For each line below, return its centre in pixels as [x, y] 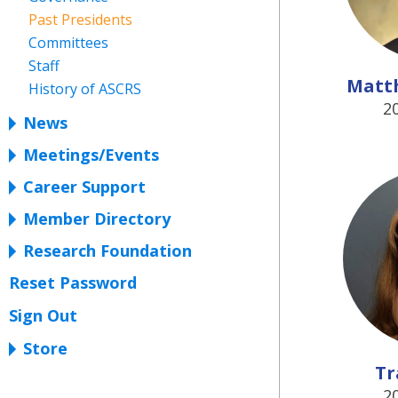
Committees [68, 43]
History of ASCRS [85, 89]
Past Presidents [80, 20]
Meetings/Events [91, 155]
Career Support [84, 187]
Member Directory [97, 219]
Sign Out [43, 315]
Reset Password [73, 283]
